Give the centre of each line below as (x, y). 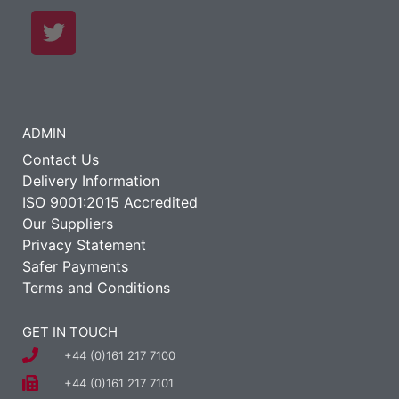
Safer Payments (75, 266)
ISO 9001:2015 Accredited (110, 202)
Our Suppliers (68, 223)
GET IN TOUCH (70, 331)
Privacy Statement (84, 244)
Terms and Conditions (96, 287)
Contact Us (61, 159)
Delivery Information (91, 180)
